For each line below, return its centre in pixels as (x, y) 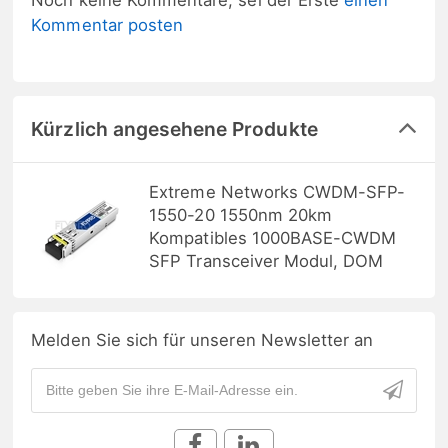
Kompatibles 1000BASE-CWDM (273, 237)
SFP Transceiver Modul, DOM (266, 260)
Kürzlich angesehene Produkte (174, 128)
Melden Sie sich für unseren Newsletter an (202, 339)
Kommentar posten (107, 24)
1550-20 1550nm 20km (241, 214)
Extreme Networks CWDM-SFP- (277, 191)
